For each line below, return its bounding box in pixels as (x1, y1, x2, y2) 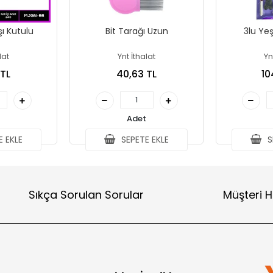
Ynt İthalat (118, 51, 155, 62)
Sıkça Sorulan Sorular (28, 186, 144, 202)
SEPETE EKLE (119, 133, 169, 146)
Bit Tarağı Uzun (105, 25, 168, 37)
